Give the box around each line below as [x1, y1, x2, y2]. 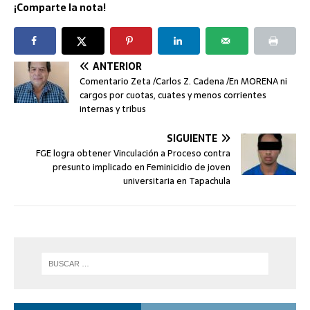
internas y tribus [80, 102, 146, 117]
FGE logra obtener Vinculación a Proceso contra [36, 146, 230, 161]
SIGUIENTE [167, 131, 217, 147]
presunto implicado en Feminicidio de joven [53, 160, 230, 175]
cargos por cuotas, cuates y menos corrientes [80, 88, 266, 103]
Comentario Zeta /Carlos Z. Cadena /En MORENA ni [80, 74, 287, 89]
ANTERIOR [93, 59, 142, 75]
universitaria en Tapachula [123, 174, 230, 189]
